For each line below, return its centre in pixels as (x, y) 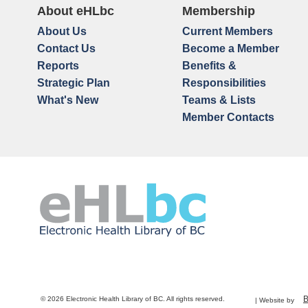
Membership (218, 11)
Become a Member (230, 48)
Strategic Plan (73, 83)
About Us (62, 31)
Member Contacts (228, 117)
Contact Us (66, 48)
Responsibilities (224, 83)
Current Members (227, 31)
